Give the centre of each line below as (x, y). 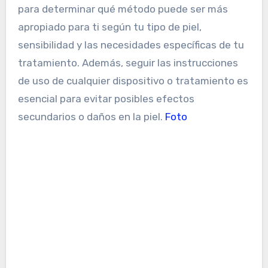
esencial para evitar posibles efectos (106, 99)
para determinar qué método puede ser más (123, 9)
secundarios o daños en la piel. (91, 117)
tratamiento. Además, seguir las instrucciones (128, 63)
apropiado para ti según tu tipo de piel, (109, 27)
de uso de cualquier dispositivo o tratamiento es (133, 81)
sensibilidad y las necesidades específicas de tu (131, 45)
